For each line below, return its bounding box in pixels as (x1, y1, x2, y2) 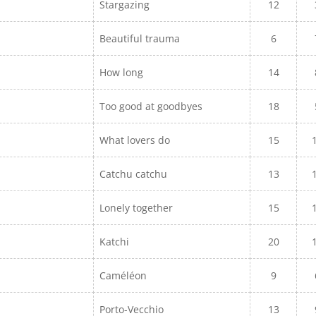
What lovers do (99, 133, 171, 147)
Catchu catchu (99, 167, 168, 181)
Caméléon (99, 269, 147, 282)
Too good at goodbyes (99, 99, 203, 113)
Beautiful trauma (99, 32, 181, 45)
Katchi (99, 235, 130, 248)
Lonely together (99, 201, 174, 214)
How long (99, 66, 144, 79)
